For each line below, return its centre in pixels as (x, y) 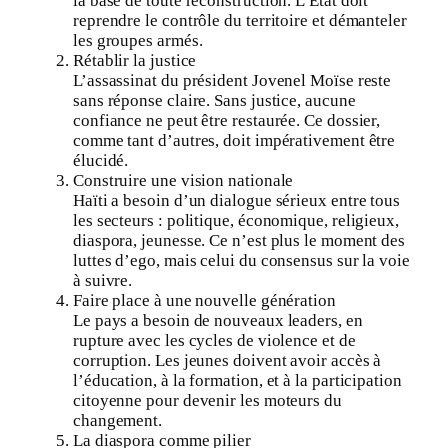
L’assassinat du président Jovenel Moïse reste (232, 80)
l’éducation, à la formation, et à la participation (237, 380)
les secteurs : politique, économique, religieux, (236, 220)
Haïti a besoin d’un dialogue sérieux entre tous (237, 200)
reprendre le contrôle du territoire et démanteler (240, 20)
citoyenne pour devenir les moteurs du (207, 400)
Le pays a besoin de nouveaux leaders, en (218, 320)
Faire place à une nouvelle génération (204, 300)
